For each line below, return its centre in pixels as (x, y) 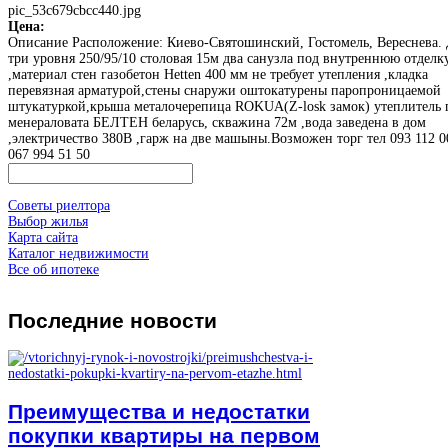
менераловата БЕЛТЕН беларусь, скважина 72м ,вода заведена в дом (217, 122)
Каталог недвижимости (78, 253)
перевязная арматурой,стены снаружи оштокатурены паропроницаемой (224, 90)
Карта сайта (43, 237)
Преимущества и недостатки (159, 411)
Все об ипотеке (53, 269)
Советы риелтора (59, 205)
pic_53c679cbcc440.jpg (74, 10)
